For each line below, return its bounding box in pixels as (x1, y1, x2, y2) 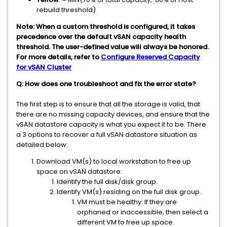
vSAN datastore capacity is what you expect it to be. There (16, 120, 206, 129)
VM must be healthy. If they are (77, 197, 177, 207)
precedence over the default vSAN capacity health (16, 32, 186, 42)
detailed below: (16, 140, 68, 149)
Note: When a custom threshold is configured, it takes (16, 22, 195, 31)
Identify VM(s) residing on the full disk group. (57, 187, 201, 197)
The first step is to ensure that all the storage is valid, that (16, 99, 200, 109)
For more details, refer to (16, 52, 101, 62)
